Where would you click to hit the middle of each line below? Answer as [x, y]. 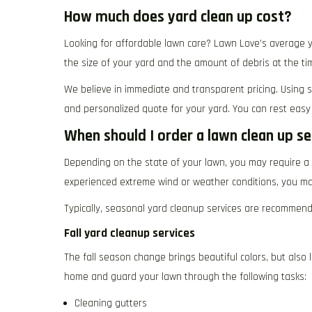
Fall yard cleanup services [130, 234]
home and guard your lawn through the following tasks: [185, 277]
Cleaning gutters [111, 304]
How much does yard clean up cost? [178, 17]
